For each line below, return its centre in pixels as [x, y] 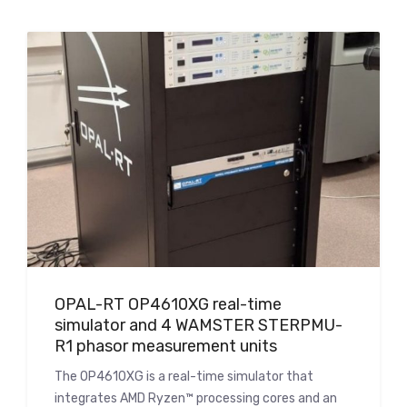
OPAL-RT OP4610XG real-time [168, 304]
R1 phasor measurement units [166, 346]
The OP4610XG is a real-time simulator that [184, 376]
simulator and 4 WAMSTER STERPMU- [199, 325]
